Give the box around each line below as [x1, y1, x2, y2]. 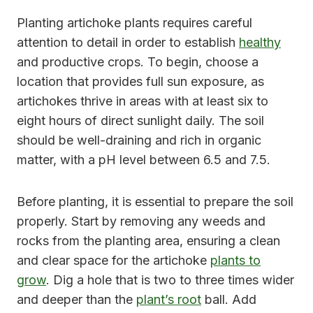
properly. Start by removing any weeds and [17, 213, 265, 228]
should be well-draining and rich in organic [17, 132, 261, 147]
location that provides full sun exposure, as [17, 73, 264, 89]
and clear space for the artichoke [17, 252, 210, 268]
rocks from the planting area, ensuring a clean [17, 233, 280, 248]
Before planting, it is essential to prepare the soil [17, 194, 293, 209]
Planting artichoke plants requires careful [17, 15, 252, 30]
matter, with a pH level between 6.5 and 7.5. [17, 152, 270, 167]
